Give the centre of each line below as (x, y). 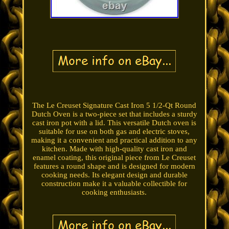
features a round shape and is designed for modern (114, 166)
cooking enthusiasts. (114, 192)
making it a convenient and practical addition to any (114, 140)
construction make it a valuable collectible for (114, 184)
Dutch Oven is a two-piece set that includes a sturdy (114, 114)
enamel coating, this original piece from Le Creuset (114, 158)
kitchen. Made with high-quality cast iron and (114, 149)
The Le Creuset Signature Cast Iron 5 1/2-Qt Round (114, 106)
